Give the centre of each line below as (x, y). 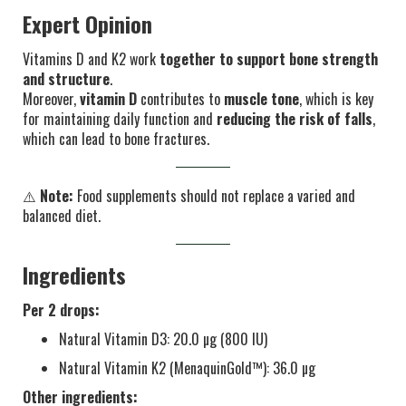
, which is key (336, 99)
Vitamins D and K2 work (91, 59)
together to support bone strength (269, 59)
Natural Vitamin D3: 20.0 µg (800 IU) (163, 339)
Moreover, (51, 99)
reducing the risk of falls (295, 119)
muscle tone (261, 99)
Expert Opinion (87, 24)
